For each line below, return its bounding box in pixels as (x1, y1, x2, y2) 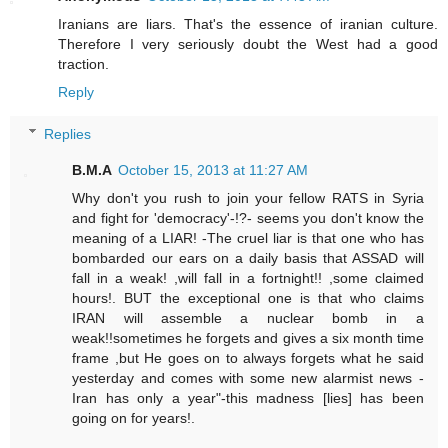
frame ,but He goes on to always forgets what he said (72, 349, 424, 366)
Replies (44, 125, 92, 142)
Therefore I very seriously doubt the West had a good (58, 35, 438, 52)
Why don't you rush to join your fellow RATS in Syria (72, 189, 424, 206)
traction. (58, 55, 109, 72)
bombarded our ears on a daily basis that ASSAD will (72, 249, 424, 266)
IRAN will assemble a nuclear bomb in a (72, 309, 424, 326)
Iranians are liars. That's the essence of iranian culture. (58, 15, 438, 32)
